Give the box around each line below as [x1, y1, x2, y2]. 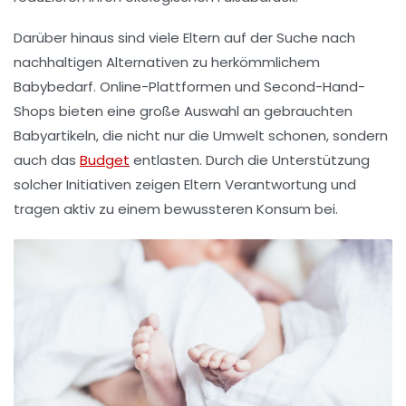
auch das [14, 150, 80, 170]
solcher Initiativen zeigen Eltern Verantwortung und [14, 175, 356, 195]
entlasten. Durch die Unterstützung [130, 150, 370, 170]
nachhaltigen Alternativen [14, 53, 188, 72]
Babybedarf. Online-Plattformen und [14, 77, 264, 97]
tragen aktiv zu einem [14, 199, 164, 219]
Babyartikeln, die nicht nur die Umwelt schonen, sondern [14, 126, 388, 146]
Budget [80, 150, 130, 170]
